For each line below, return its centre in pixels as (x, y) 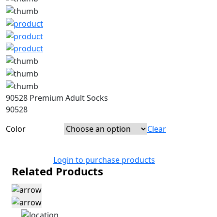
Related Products (57, 171)
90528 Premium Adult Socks (57, 98)
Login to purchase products (104, 160)
